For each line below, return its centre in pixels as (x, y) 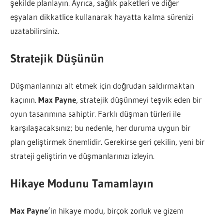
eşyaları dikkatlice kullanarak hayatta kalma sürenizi (102, 17)
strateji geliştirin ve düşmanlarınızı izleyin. (83, 156)
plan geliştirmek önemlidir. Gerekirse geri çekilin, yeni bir (108, 142)
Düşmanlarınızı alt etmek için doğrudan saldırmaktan (102, 86)
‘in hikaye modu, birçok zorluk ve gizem (116, 211)
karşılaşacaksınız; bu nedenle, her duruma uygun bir (101, 128)
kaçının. (24, 100)
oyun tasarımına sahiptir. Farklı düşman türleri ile (96, 114)
